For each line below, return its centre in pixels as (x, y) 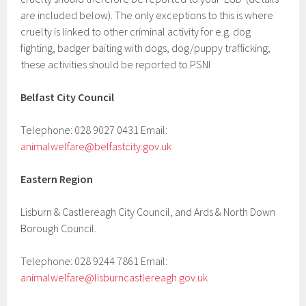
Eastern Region (57, 179)
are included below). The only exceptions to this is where (147, 15)
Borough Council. (59, 228)
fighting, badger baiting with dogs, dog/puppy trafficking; (146, 48)
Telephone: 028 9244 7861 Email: (94, 261)
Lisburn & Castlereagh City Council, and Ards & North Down (148, 212)
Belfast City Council (68, 97)
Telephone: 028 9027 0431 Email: (94, 130)
